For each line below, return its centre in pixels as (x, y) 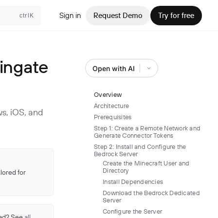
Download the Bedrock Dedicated (151, 193)
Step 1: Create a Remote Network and (147, 128)
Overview (108, 94)
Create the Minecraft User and (146, 163)
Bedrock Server (116, 154)
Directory (116, 170)
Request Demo (118, 15)
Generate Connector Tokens (134, 135)
